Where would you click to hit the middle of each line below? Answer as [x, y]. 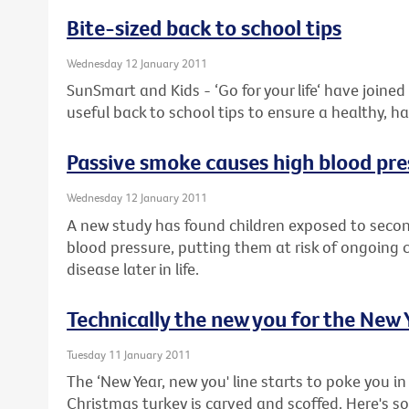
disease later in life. [133, 268]
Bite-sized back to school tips [204, 27]
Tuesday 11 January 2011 [129, 354]
